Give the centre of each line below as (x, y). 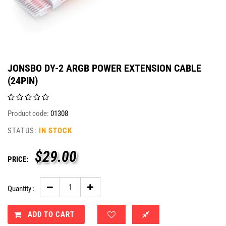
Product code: (28, 114)
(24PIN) (23, 81)
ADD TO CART (51, 214)
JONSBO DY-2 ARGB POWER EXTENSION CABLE (104, 68)
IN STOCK (55, 131)
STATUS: (22, 131)
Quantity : (21, 189)
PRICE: (18, 159)
